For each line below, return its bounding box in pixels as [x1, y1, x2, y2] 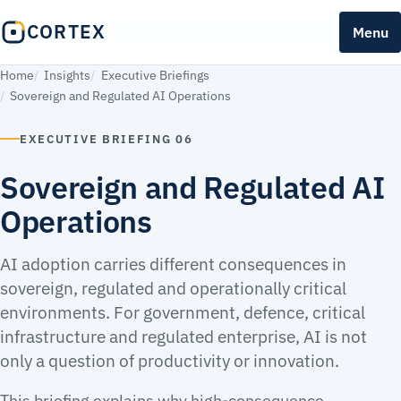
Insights [44, 67, 91, 83]
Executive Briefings [100, 67, 209, 83]
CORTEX [27, 20, 107, 44]
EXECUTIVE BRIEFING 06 [20, 131, 193, 147]
